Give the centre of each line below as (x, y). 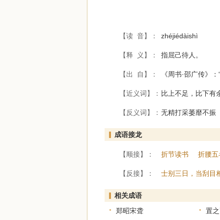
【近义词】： (140, 93)
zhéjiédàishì (179, 36)
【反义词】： (140, 112)
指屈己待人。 (182, 55)
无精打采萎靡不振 (189, 112)
